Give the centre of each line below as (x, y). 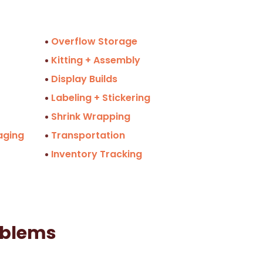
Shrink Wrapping (90, 116)
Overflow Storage (94, 41)
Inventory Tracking (96, 154)
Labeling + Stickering (100, 97)
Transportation (88, 135)
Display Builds (84, 79)
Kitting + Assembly (95, 60)
